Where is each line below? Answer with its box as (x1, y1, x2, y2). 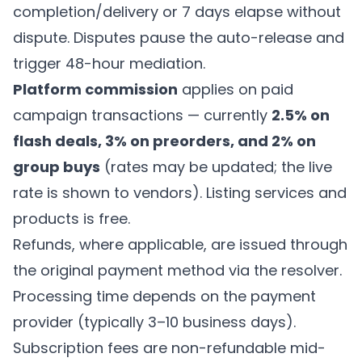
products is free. (13, 208, 130, 229)
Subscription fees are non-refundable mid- (13, 338, 326, 358)
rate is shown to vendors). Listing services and (13, 183, 347, 203)
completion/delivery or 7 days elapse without (13, 2, 341, 22)
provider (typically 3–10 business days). (13, 312, 296, 332)
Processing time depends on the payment (13, 286, 316, 306)
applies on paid (178, 79, 293, 99)
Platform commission (13, 79, 178, 99)
